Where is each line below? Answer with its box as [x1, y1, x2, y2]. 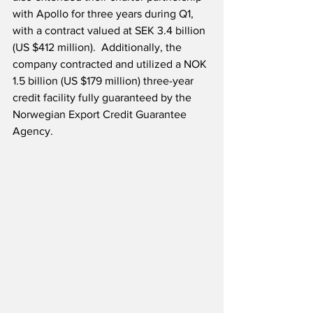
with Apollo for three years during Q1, [13, 8, 196, 20]
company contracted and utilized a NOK [13, 58, 210, 71]
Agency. [13, 125, 53, 138]
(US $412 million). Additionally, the [13, 41, 184, 54]
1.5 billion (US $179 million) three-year [13, 75, 196, 87]
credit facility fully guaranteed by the [13, 92, 194, 104]
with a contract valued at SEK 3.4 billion [13, 24, 208, 37]
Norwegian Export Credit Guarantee [13, 108, 189, 121]
